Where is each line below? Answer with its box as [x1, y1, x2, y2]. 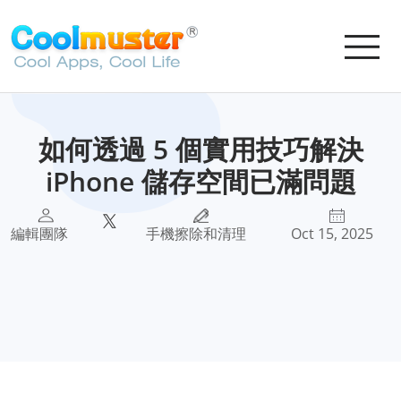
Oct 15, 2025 [291, 224, 374, 243]
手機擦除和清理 [146, 224, 247, 243]
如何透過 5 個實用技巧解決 [38, 131, 363, 167]
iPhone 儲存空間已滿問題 [45, 163, 356, 200]
